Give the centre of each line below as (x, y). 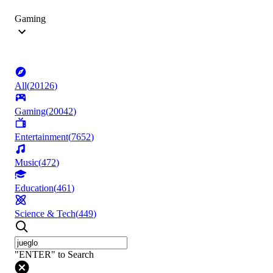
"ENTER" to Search (54, 255)
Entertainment (41, 137)
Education (34, 188)
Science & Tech (45, 214)
